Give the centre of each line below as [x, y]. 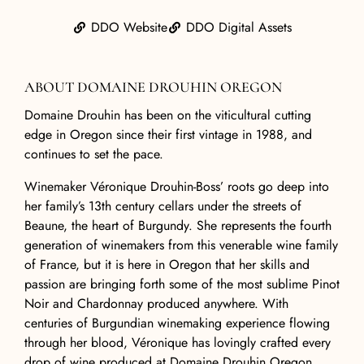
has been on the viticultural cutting [216, 115]
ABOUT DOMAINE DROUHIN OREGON [153, 87]
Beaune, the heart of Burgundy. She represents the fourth [178, 226]
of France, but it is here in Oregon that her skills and [167, 265]
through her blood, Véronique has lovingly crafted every [178, 343]
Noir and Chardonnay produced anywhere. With [156, 304]
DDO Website [129, 28]
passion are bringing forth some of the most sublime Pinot [182, 284]
